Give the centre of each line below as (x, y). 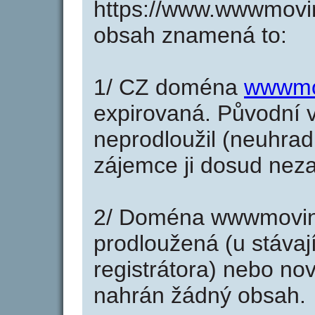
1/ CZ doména (169, 87)
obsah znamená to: (190, 35)
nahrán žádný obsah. (200, 295)
